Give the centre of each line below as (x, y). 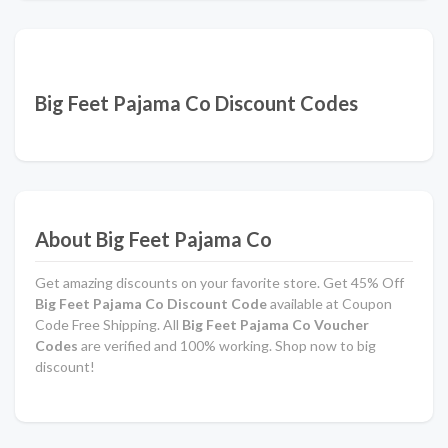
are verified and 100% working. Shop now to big (227, 345)
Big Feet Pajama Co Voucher (274, 324)
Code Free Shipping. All (107, 324)
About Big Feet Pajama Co (153, 239)
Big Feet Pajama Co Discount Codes (196, 103)
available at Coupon (329, 303)
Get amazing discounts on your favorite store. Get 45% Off (219, 282)
